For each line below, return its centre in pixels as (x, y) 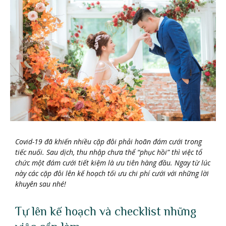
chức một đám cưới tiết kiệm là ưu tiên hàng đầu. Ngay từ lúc (113, 163)
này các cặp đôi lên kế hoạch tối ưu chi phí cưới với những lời (112, 174)
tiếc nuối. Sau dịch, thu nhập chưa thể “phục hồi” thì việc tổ (109, 152)
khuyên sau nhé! (41, 184)
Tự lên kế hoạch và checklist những (106, 211)
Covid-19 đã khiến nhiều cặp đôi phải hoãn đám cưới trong (108, 142)
